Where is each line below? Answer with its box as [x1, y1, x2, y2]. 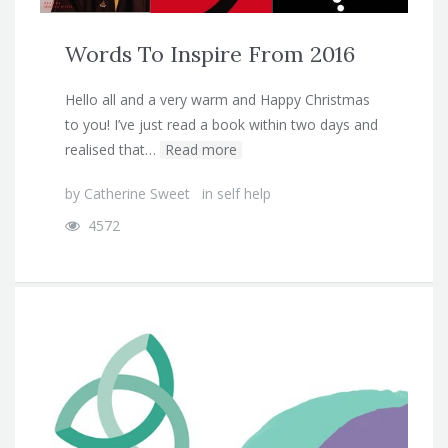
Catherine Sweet [84, 184, 190, 204]
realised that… [65, 140, 156, 160]
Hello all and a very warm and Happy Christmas [65, 90, 370, 110]
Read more [165, 140, 237, 160]
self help [217, 184, 271, 204]
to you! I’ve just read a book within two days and [65, 115, 378, 135]
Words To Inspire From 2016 [65, 40, 355, 69]
